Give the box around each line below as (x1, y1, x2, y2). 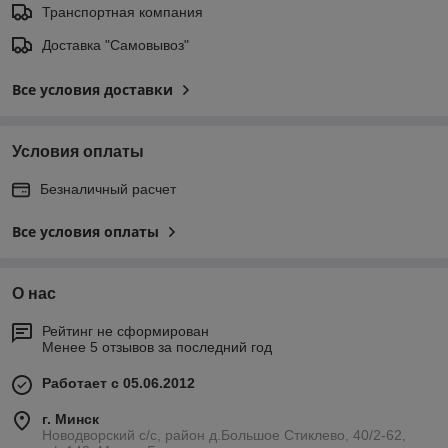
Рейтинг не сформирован (42, 323, 209, 340)
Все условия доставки (12, 80, 173, 100)
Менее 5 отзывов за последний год (42, 339, 272, 356)
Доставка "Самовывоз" (42, 37, 189, 54)
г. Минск (42, 411, 99, 428)
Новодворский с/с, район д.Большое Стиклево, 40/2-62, (42, 427, 406, 444)
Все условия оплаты (12, 222, 159, 242)
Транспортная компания (42, 4, 203, 21)
